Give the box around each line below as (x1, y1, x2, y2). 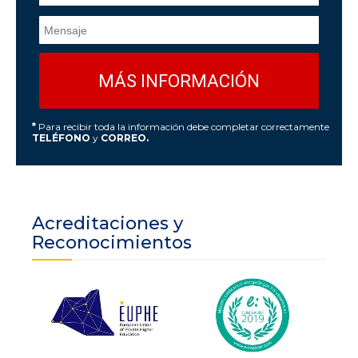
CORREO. (101, 132, 149, 145)
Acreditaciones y (32, 213, 183, 235)
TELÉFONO (32, 132, 93, 145)
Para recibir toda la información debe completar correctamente (36, 121, 329, 133)
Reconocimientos (32, 232, 192, 254)
